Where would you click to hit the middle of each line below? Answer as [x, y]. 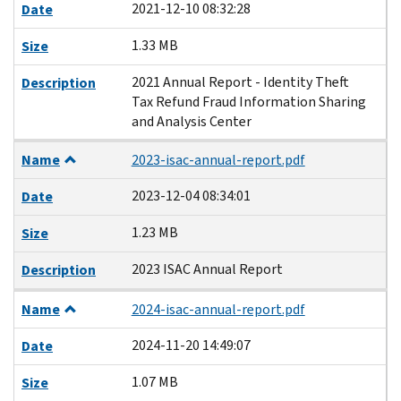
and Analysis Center [191, 121]
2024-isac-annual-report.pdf [218, 309]
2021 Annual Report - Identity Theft [240, 81]
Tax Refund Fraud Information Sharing [248, 101]
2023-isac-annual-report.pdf [218, 159]
